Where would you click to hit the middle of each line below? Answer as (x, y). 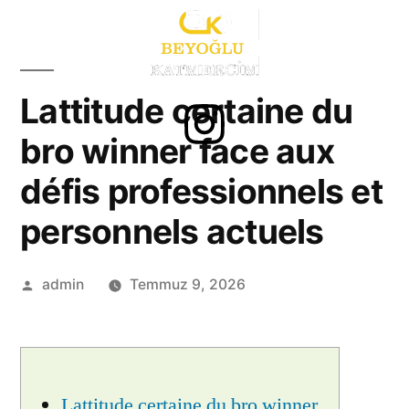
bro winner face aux (177, 151)
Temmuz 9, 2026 (187, 284)
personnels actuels (172, 231)
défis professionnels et (201, 191)
